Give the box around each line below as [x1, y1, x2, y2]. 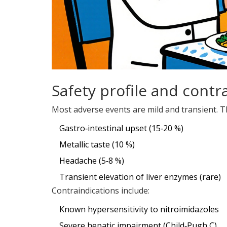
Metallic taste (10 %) [59, 139, 135, 150]
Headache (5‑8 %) [59, 155, 124, 167]
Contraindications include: [52, 185, 149, 197]
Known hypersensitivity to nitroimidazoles [59, 204, 219, 215]
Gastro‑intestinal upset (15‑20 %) [59, 123, 183, 134]
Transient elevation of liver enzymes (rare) [59, 171, 221, 183]
